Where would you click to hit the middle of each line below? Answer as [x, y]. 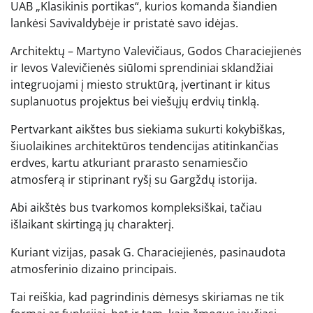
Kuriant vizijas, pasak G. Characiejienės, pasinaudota [148, 253]
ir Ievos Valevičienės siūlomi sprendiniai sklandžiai [142, 68]
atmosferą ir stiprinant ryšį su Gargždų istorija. [134, 180]
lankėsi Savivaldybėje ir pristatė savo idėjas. [124, 23]
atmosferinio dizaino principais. [94, 269]
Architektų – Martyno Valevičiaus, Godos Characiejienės [156, 51]
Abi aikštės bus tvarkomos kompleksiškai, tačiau [136, 208]
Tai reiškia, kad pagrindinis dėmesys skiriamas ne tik [147, 297]
